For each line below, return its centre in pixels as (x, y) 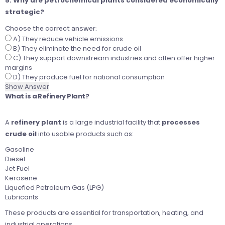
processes (181, 123)
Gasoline (20, 150)
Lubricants (22, 197)
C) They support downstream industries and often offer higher (113, 58)
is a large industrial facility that (111, 123)
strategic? (25, 12)
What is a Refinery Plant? (47, 96)
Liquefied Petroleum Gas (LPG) (54, 188)
